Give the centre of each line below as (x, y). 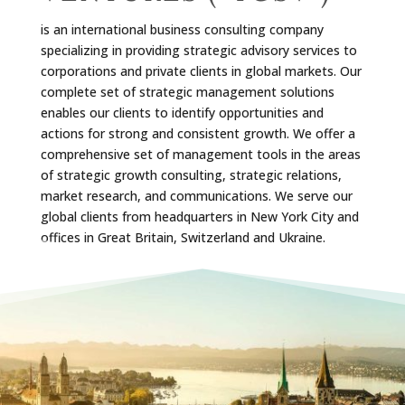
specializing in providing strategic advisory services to (198, 51)
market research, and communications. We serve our (196, 196)
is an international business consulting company (182, 30)
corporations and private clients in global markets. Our (201, 71)
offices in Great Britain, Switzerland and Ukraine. (183, 238)
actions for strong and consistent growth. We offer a (198, 134)
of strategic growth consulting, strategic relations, (191, 175)
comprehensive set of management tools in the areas (200, 155)
